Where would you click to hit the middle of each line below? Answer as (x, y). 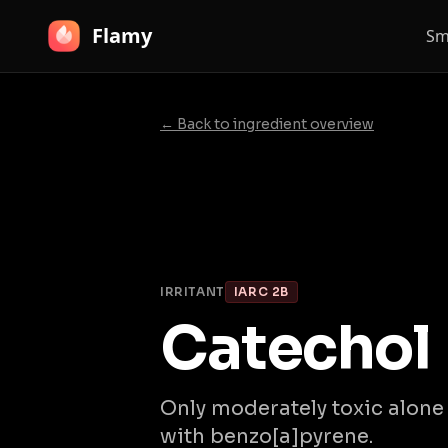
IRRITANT (192, 291)
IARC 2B (261, 291)
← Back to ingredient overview (267, 124)
